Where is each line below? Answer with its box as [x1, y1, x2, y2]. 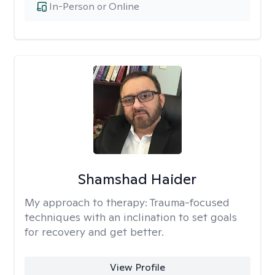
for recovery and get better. [25, 225, 164, 239]
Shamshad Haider [78, 169, 197, 188]
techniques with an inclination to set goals [25, 210, 237, 224]
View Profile [109, 261, 165, 274]
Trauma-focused [150, 195, 230, 209]
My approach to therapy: [25, 195, 150, 209]
